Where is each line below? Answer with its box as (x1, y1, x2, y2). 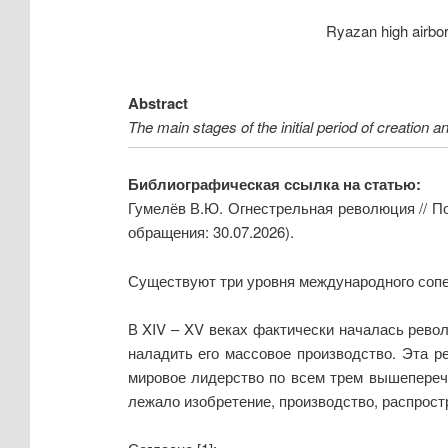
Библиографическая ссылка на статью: (127, 173, 421, 196)
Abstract (127, 92, 188, 115)
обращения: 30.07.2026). (127, 221, 294, 243)
